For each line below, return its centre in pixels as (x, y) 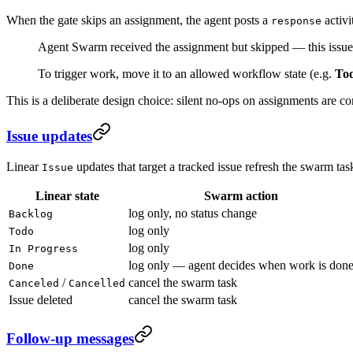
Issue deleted (41, 300)
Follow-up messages (70, 338)
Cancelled (97, 284)
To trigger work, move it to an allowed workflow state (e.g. (186, 73)
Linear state (67, 196)
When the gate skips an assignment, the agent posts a (139, 20)
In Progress (43, 249)
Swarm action (241, 196)
